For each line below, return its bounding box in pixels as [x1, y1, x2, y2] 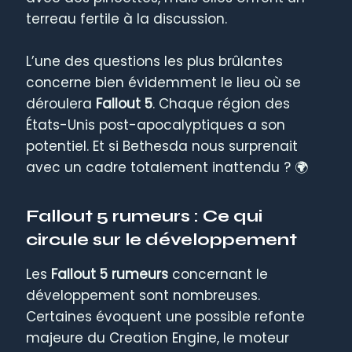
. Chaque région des [152, 93, 291, 113]
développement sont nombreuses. [26, 286, 261, 306]
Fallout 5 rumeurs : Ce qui [26, 205, 263, 226]
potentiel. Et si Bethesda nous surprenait [26, 136, 299, 156]
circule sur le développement [26, 229, 298, 250]
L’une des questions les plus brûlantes [26, 51, 284, 71]
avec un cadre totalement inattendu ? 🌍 [26, 157, 309, 177]
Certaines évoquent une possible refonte [26, 307, 306, 327]
